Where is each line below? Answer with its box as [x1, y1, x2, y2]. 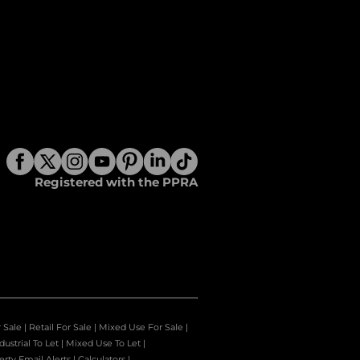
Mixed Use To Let [66, 337, 141, 350]
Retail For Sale [29, 321, 92, 333]
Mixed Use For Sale [99, 321, 183, 333]
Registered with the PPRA [35, 174, 198, 190]
